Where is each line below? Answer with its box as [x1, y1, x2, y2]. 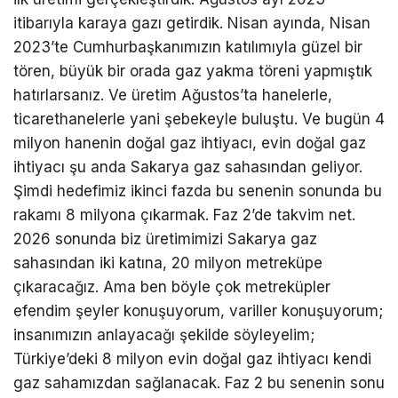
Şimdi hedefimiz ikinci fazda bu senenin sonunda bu [13, 182, 382, 201]
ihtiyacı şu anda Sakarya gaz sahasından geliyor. [13, 158, 362, 177]
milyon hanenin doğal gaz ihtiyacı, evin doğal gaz [13, 134, 366, 153]
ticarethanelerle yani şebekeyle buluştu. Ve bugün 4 [13, 110, 385, 129]
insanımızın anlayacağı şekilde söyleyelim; [13, 326, 314, 345]
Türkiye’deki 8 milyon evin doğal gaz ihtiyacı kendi [13, 350, 371, 369]
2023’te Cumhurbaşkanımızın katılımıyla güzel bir [13, 38, 362, 57]
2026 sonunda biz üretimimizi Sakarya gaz [13, 230, 317, 249]
